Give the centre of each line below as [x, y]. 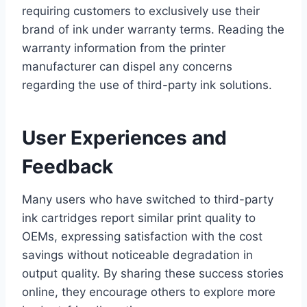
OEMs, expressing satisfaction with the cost [142, 237]
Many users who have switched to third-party [148, 200]
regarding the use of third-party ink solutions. [147, 85]
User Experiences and [124, 138]
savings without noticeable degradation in [137, 255]
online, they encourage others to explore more [149, 292]
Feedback [67, 167]
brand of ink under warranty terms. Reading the [153, 30]
